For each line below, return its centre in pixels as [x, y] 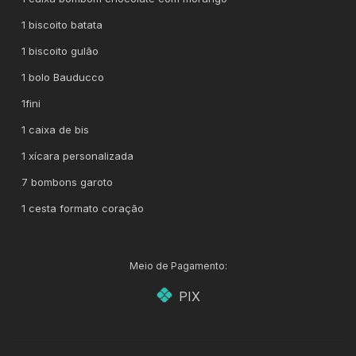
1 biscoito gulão [62, 50]
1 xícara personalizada [79, 155]
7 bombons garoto [69, 182]
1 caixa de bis [57, 129]
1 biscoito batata [62, 24]
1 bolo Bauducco [65, 77]
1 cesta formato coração [83, 208]
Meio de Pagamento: [178, 265]
